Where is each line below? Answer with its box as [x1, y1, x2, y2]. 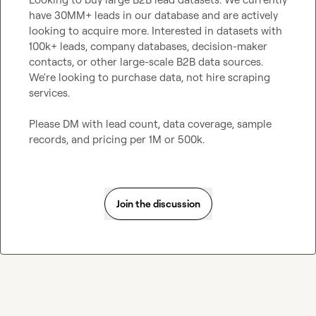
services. [29, 86, 70, 99]
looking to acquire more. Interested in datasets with [29, 24, 282, 37]
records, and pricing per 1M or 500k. [29, 133, 205, 146]
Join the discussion [116, 197, 200, 209]
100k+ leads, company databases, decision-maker [29, 39, 267, 53]
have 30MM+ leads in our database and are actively [29, 8, 278, 22]
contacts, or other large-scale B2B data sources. [29, 55, 263, 68]
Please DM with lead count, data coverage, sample [29, 117, 272, 130]
